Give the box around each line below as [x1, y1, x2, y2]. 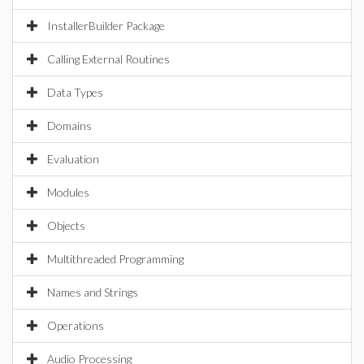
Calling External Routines [47, 52, 170, 66]
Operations [47, 318, 104, 332]
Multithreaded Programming [47, 252, 184, 266]
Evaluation [47, 152, 99, 166]
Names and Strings [47, 285, 138, 299]
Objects [47, 219, 85, 232]
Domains [47, 119, 92, 132]
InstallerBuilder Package [47, 19, 165, 32]
